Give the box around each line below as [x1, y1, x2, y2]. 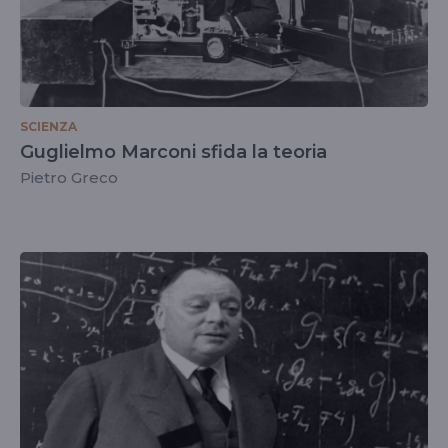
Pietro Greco [20, 168, 118, 187]
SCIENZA [20, 119, 77, 134]
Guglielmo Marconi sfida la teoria [20, 141, 327, 163]
